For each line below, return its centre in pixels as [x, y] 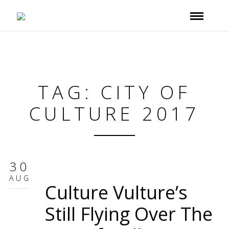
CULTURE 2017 [114, 114]
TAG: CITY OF [114, 92]
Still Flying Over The [129, 214]
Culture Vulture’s [116, 192]
